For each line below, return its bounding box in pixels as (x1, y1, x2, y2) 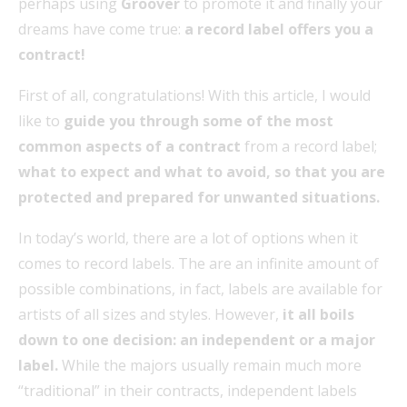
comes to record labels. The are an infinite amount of (18, 253, 379, 273)
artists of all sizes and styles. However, (18, 303, 283, 324)
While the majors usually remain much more (58, 354, 362, 375)
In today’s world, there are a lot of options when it (18, 227, 358, 248)
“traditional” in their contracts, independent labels (18, 380, 357, 401)
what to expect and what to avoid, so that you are (18, 161, 385, 182)
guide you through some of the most (64, 110, 333, 131)
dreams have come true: (18, 18, 184, 39)
